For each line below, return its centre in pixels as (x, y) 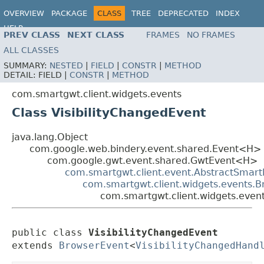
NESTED (66, 66)
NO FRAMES (211, 35)
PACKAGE (69, 13)
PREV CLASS (32, 35)
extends (35, 246)
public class (50, 233)
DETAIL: (21, 75)
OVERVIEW (24, 13)
